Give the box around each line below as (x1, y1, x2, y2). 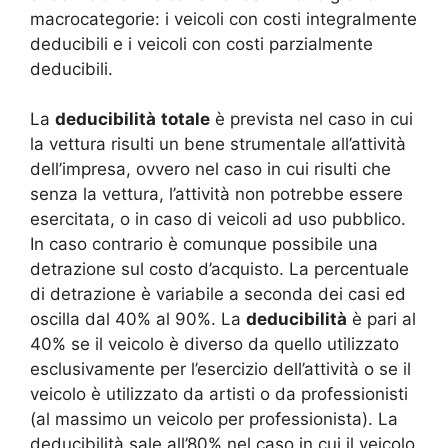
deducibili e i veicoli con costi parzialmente (30, 33, 373, 54)
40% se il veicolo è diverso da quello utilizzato (30, 334, 399, 354)
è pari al (347, 309, 416, 329)
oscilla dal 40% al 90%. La (30, 309, 246, 329)
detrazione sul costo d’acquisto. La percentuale (30, 259, 409, 279)
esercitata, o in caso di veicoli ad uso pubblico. (30, 209, 406, 229)
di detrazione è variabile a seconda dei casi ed (30, 284, 406, 304)
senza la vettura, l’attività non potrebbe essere (30, 184, 403, 204)
